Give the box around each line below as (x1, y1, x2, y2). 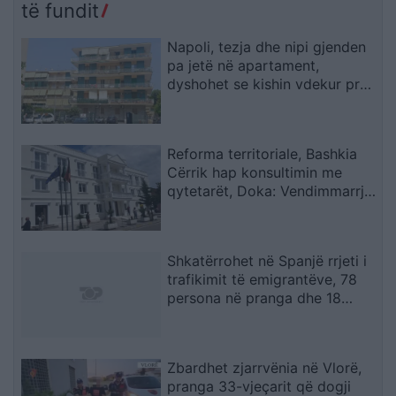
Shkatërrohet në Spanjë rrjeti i (167, 251, 368, 270)
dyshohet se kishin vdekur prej (167, 75, 372, 94)
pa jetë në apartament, (167, 57, 320, 75)
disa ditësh (167, 94, 240, 112)
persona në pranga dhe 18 (167, 288, 342, 307)
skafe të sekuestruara (167, 307, 312, 325)
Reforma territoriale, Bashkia (167, 145, 358, 164)
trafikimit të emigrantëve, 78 (167, 270, 358, 288)
